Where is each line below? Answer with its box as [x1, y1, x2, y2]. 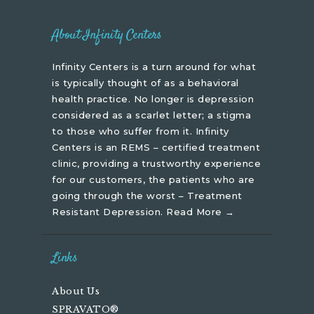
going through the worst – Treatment [52, 189, 243, 201]
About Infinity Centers [52, 26, 162, 46]
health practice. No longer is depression [52, 93, 254, 104]
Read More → [166, 205, 235, 217]
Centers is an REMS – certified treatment [52, 141, 260, 153]
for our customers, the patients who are [52, 173, 255, 185]
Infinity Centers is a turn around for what [52, 60, 256, 72]
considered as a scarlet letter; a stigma [52, 109, 251, 121]
